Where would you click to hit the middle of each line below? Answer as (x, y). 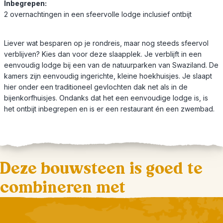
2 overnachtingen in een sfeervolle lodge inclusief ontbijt (98, 14)
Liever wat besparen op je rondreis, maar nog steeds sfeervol (106, 43)
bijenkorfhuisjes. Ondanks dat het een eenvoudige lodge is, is (106, 98)
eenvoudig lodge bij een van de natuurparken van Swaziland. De (111, 65)
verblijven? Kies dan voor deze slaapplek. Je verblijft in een (103, 54)
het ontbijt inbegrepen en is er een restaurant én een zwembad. (109, 109)
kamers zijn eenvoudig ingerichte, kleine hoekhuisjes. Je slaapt (108, 76)
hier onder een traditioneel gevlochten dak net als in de (96, 87)
